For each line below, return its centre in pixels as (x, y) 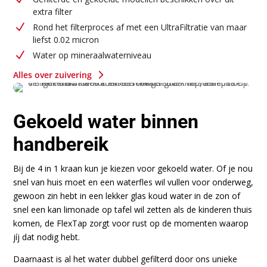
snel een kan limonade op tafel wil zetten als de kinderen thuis (133, 209)
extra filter (52, 11)
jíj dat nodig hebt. (47, 237)
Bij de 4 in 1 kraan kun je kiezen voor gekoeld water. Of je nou (133, 168)
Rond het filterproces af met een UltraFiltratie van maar (139, 27)
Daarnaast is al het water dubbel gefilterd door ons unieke (125, 259)
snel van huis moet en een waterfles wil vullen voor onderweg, (133, 182)
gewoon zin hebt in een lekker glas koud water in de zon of (127, 195)
